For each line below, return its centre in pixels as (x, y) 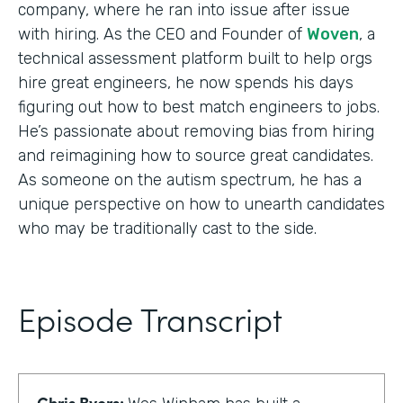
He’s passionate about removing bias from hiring (196, 131)
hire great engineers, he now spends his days (186, 82)
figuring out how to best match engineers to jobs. (199, 107)
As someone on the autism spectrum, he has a (190, 179)
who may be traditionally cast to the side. (167, 228)
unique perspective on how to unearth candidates (201, 204)
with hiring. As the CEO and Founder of (162, 34)
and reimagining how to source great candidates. (196, 155)
